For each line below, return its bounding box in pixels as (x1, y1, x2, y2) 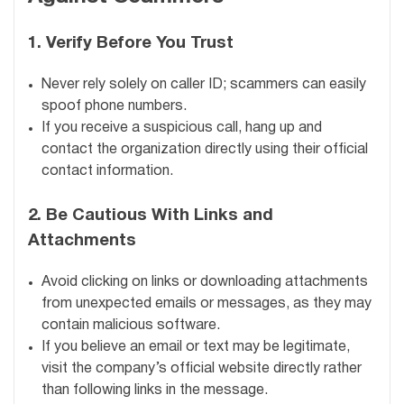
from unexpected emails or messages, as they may (41, 297, 372, 310)
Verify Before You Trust (46, 36, 234, 52)
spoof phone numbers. (41, 99, 187, 113)
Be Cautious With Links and (46, 207, 273, 224)
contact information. (41, 164, 173, 178)
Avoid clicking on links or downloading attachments (41, 275, 368, 289)
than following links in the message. (41, 383, 268, 397)
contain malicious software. (41, 318, 220, 332)
